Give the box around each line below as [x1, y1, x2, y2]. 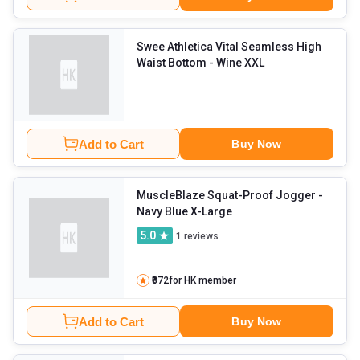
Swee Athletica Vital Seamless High [137, 40, 322, 54]
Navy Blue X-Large [190, 205, 233, 219]
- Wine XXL [244, 56, 265, 70]
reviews [182, 230, 219, 242]
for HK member [168, 275, 236, 287]
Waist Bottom [137, 56, 207, 70]
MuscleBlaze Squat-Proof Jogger [137, 189, 317, 202]
